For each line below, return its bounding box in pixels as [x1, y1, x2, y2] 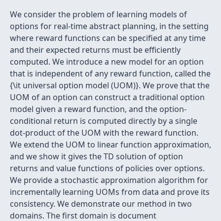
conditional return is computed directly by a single [10, 115, 197, 126]
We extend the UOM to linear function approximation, [10, 139, 211, 150]
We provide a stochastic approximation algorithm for [10, 175, 208, 185]
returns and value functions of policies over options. [10, 163, 205, 174]
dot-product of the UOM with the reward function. [10, 127, 198, 138]
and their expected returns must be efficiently [10, 44, 181, 55]
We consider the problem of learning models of [10, 9, 187, 20]
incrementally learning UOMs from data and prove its [10, 186, 210, 197]
